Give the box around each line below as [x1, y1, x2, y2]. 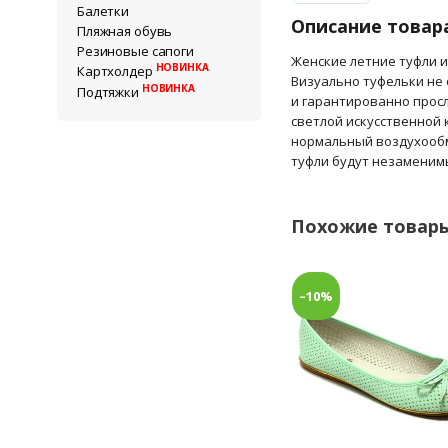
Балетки [77, 2, 130, 20]
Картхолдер [77, 62, 156, 80]
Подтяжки [77, 83, 142, 101]
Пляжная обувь [77, 22, 173, 40]
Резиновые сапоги [77, 42, 194, 60]
